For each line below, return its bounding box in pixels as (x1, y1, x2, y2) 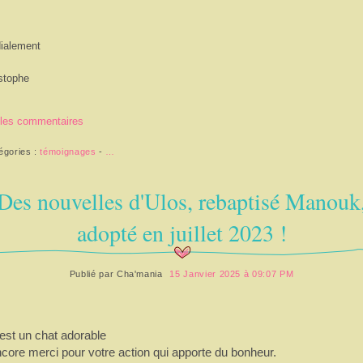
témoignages (40, 147, 96, 156)
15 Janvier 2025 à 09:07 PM (169, 268, 294, 279)
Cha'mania (116, 268, 163, 279)
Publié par (69, 268, 117, 279)
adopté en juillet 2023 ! (76, 216, 287, 248)
